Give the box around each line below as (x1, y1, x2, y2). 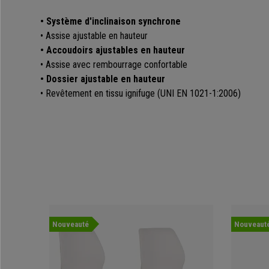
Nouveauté (52, 220, 89, 229)
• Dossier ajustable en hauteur (40, 73, 165, 85)
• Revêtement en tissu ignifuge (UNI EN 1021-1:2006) (40, 88, 241, 100)
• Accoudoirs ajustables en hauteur (40, 44, 185, 56)
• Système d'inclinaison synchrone (40, 16, 181, 28)
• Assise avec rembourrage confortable (40, 59, 187, 71)
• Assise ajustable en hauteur (40, 30, 148, 42)
